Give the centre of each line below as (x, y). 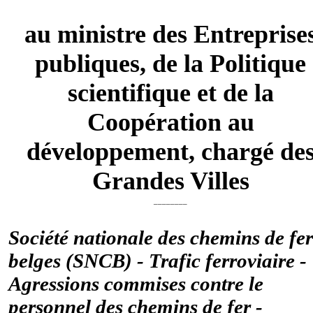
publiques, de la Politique (171, 63)
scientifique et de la (170, 93)
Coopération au (170, 122)
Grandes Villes (170, 181)
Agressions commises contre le (136, 283)
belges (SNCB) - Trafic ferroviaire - (158, 260)
